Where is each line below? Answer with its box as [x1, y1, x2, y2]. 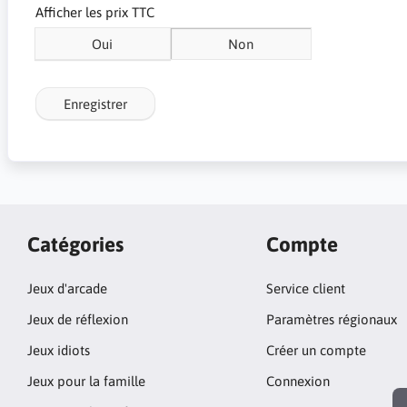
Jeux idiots [27, 342, 90, 358]
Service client [265, 281, 345, 296]
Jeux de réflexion [27, 312, 128, 327]
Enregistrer [63, 95, 127, 112]
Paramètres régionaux [265, 312, 397, 327]
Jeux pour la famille [27, 373, 145, 389]
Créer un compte [265, 342, 366, 358]
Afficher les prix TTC [35, 4, 154, 20]
